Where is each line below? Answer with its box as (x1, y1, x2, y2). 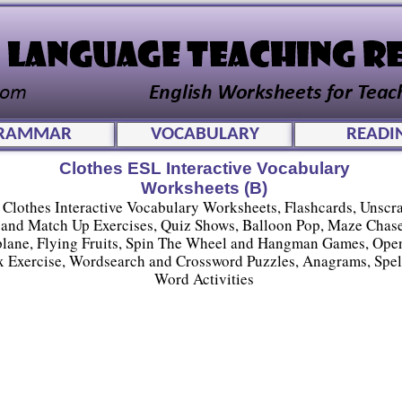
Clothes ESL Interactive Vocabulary (58, 159, 350, 178)
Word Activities (154, 268, 254, 289)
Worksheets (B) (141, 179, 267, 197)
